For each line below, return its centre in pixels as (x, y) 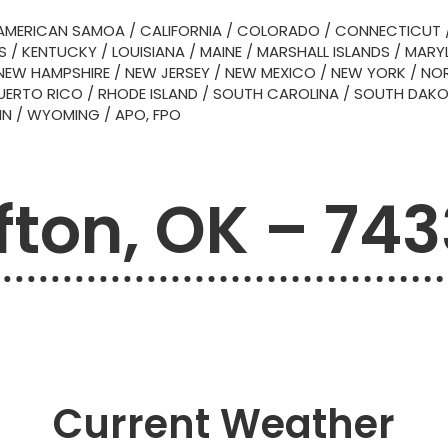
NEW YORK (368, 72)
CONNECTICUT (388, 30)
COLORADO (278, 30)
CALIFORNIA (181, 30)
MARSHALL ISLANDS (323, 51)
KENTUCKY (59, 51)
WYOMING (63, 114)
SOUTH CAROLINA (276, 93)
